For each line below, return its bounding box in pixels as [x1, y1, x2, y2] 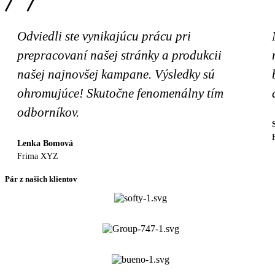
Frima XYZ [17, 152, 58, 161]
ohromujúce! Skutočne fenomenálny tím [17, 86, 223, 101]
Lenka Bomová [17, 139, 73, 149]
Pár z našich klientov [5, 174, 77, 184]
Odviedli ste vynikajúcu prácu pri [17, 29, 191, 44]
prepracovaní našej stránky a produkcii [17, 48, 222, 63]
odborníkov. [17, 105, 79, 120]
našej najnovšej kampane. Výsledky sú [17, 67, 215, 82]
